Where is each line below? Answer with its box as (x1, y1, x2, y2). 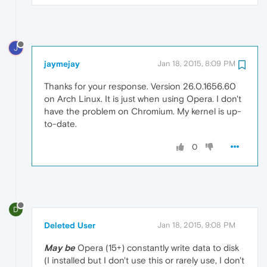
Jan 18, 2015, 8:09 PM (157, 59, 235, 69)
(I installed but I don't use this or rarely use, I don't (44, 255, 244, 266)
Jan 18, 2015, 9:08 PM (157, 221, 235, 230)
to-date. (44, 119, 77, 129)
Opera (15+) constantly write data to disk (75, 243, 239, 253)
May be (44, 243, 75, 253)
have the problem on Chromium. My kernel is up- (44, 106, 241, 117)
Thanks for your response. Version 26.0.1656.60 (44, 81, 236, 92)
